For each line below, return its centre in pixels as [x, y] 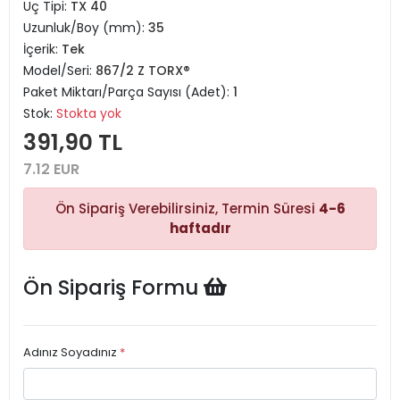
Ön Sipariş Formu [113, 287]
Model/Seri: [59, 71]
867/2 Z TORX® [143, 71]
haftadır [200, 228]
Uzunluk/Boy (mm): [86, 28]
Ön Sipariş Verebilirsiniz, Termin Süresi [187, 208]
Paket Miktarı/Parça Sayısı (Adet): [128, 92]
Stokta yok [89, 113]
